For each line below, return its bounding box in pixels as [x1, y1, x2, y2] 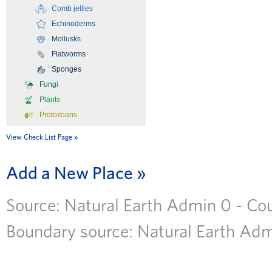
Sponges [52, 64, 81, 73]
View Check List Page [6, 134, 72, 141]
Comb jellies [52, 4, 93, 13]
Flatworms [52, 49, 86, 58]
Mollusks [52, 34, 81, 43]
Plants [39, 95, 60, 104]
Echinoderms [52, 19, 95, 28]
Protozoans [39, 110, 77, 119]
